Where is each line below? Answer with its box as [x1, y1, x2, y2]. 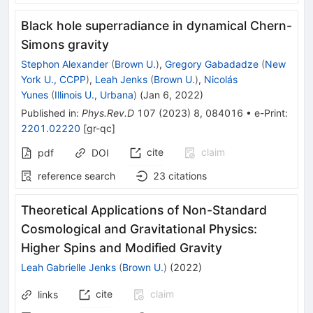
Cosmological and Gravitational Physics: [21, 221, 257, 237]
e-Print [254, 107, 285, 119]
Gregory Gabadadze [165, 58, 259, 71]
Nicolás [204, 73, 238, 86]
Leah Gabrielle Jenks [21, 261, 116, 274]
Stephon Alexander [21, 58, 108, 71]
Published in [21, 107, 76, 119]
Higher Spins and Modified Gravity [21, 240, 222, 256]
